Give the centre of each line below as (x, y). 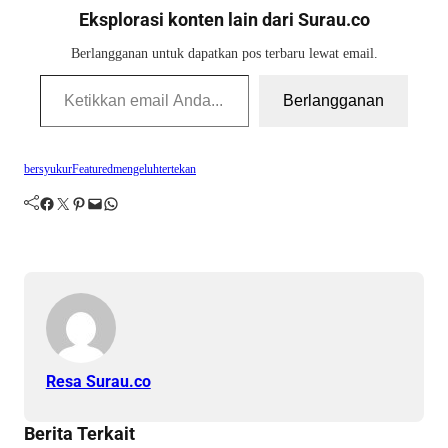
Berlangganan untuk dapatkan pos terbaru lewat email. (224, 52)
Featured (92, 168)
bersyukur (48, 168)
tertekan (177, 168)
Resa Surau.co (98, 382)
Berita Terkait (79, 434)
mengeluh (136, 168)
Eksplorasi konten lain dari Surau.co (224, 19)
